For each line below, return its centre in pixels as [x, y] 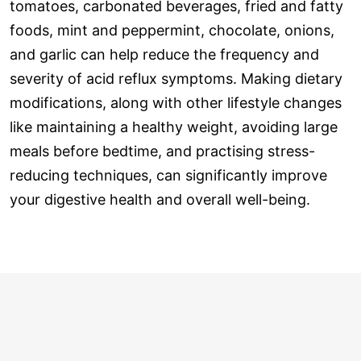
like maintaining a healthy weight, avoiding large [174, 127]
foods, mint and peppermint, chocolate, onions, [172, 31]
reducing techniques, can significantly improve [168, 176]
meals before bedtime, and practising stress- [162, 151]
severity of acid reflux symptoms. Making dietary [176, 79]
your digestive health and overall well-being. [160, 200]
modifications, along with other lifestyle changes [176, 103]
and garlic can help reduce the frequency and [164, 55]
